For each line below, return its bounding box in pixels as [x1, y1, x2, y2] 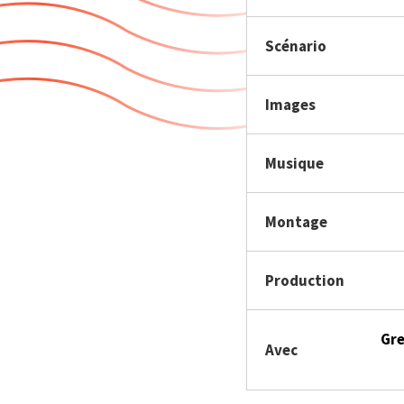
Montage [265, 212, 327, 232]
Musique [265, 153, 324, 173]
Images [265, 95, 316, 115]
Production [265, 271, 344, 290]
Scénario [265, 36, 326, 56]
